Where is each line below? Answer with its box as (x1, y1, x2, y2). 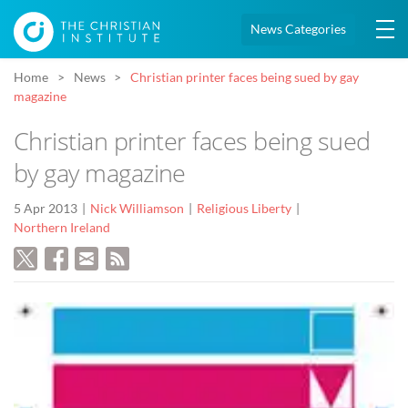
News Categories (250, 22, 346, 36)
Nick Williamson (90, 201, 184, 217)
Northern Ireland (14, 220, 110, 236)
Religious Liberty (197, 201, 291, 217)
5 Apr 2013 (14, 201, 77, 217)
